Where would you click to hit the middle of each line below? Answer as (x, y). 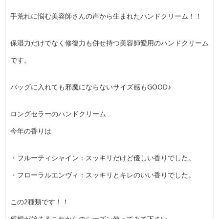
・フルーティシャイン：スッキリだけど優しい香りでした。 (103, 158)
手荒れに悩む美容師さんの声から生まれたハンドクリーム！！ (106, 16)
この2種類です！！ (40, 202)
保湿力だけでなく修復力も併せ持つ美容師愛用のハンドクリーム (109, 43)
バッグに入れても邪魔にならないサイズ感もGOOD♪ (91, 87)
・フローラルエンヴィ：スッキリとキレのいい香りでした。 (103, 175)
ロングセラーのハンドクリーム (58, 114)
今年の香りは (31, 131)
